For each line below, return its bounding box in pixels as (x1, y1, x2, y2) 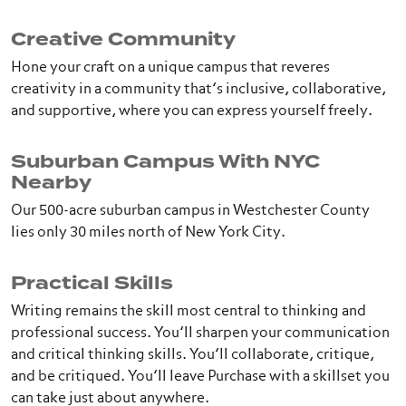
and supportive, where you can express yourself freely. (11, 104, 372, 119)
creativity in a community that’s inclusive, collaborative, (11, 82, 386, 97)
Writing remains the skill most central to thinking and (11, 304, 366, 319)
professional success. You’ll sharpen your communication (11, 326, 390, 341)
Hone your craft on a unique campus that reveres (11, 61, 330, 75)
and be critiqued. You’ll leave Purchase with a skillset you (11, 370, 390, 384)
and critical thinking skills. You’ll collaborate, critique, (11, 348, 374, 362)
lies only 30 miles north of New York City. (11, 226, 285, 240)
